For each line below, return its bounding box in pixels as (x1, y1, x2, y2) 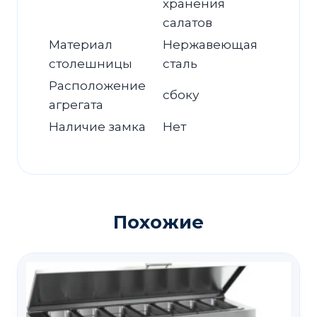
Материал (49, 38, 113, 52)
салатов (163, 16, 212, 30)
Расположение (49, 79, 146, 93)
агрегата (49, 98, 103, 113)
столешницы (49, 57, 132, 71)
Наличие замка (49, 120, 146, 134)
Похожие (113, 210, 204, 233)
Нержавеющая (163, 38, 258, 52)
